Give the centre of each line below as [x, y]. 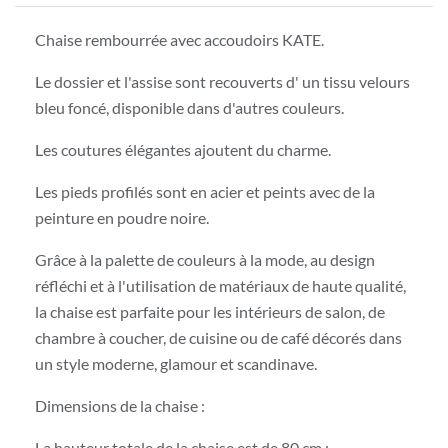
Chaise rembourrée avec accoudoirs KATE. [179, 40]
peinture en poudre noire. [122, 218]
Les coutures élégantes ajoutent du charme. [183, 150]
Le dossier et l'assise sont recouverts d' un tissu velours [222, 82]
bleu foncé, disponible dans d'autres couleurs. [189, 108]
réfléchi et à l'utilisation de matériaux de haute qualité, [220, 286]
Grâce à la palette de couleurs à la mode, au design [205, 260]
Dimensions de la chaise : [120, 406]
